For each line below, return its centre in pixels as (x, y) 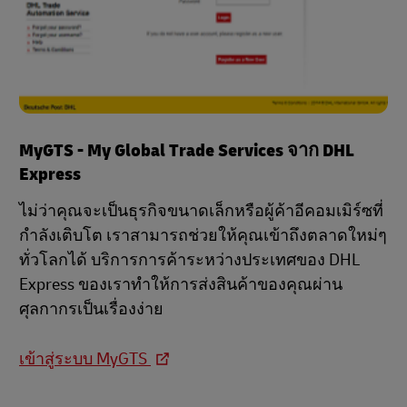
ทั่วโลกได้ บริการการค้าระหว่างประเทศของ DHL (189, 261)
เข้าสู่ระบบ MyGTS (85, 360)
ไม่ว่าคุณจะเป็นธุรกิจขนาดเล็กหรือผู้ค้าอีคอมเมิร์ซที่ (201, 212)
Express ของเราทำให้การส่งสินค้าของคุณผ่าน (181, 285)
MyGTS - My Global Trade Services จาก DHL (187, 151)
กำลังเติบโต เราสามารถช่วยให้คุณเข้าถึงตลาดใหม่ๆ (203, 236)
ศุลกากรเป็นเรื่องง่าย (91, 310)
